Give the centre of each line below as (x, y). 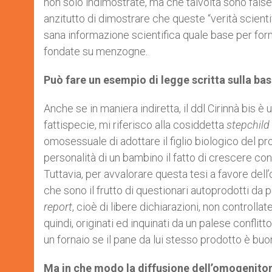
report (58, 206)
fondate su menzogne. (96, 51)
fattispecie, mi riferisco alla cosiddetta (135, 124)
